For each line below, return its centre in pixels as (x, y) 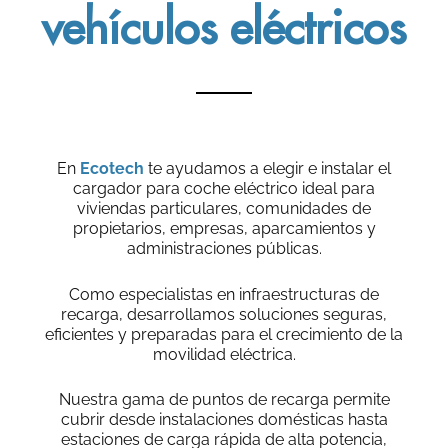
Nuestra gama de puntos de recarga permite (224, 400)
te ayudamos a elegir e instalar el (267, 169)
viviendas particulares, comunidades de (224, 209)
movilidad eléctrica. (224, 354)
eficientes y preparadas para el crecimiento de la (224, 334)
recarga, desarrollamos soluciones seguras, (224, 314)
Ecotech (112, 169)
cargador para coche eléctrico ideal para (224, 189)
